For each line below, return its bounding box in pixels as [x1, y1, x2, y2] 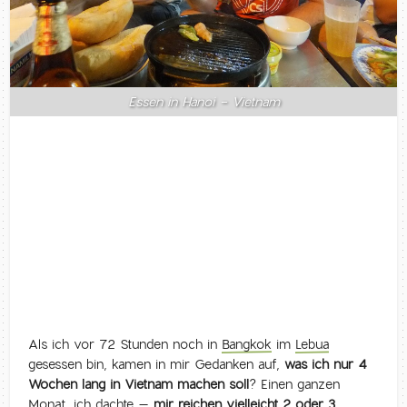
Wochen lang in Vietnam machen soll [28, 376, 250, 393]
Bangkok [222, 336, 273, 353]
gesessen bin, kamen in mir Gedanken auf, [28, 356, 285, 373]
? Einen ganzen [249, 376, 341, 393]
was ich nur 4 [284, 356, 368, 373]
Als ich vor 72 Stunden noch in [28, 336, 223, 353]
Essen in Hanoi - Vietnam [127, 94, 280, 111]
